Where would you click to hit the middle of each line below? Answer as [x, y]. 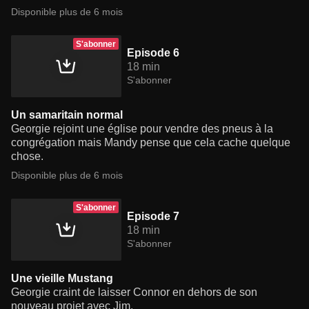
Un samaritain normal [67, 115]
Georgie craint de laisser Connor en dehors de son [134, 292]
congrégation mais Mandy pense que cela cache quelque [151, 143]
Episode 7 [153, 217]
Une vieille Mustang [62, 279]
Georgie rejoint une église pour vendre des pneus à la [142, 129]
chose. [27, 157]
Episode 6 [153, 53]
